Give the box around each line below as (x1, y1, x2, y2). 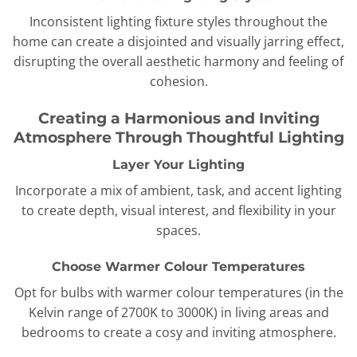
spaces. (156, 221, 201, 239)
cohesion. (149, 73, 208, 91)
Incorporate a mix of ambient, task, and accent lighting (15, 181, 342, 199)
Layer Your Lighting (112, 156, 245, 172)
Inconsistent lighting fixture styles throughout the (29, 13, 328, 31)
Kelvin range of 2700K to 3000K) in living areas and (28, 304, 329, 322)
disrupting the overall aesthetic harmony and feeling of (14, 53, 343, 71)
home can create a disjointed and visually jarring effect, (13, 33, 344, 51)
